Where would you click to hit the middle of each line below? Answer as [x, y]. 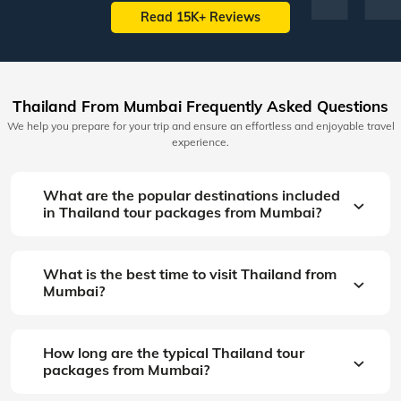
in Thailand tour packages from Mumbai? [182, 212]
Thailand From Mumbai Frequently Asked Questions [200, 106]
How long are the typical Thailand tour [174, 352]
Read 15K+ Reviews [200, 17]
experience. [200, 141]
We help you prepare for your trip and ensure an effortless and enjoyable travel [200, 125]
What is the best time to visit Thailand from [190, 273]
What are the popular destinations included [192, 195]
